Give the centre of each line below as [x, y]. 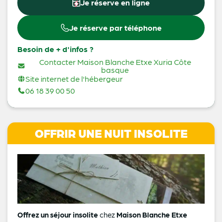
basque [115, 69]
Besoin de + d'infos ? [57, 49]
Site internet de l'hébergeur [74, 78]
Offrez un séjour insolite [58, 214]
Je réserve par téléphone [115, 27]
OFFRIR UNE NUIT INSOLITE [111, 133]
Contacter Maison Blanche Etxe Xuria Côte [115, 61]
